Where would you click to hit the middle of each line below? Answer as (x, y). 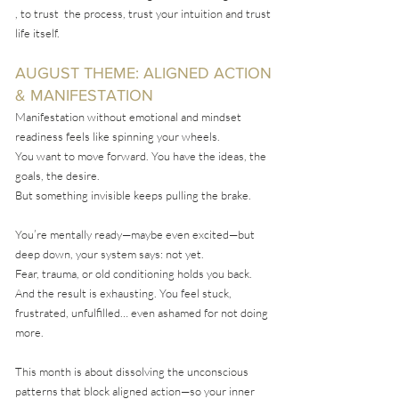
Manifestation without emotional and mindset (128, 117)
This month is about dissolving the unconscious (132, 372)
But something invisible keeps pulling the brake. (133, 195)
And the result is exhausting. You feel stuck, (123, 293)
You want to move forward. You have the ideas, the (141, 156)
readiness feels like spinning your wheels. (118, 137)
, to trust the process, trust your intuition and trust (143, 14)
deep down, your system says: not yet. (110, 254)
